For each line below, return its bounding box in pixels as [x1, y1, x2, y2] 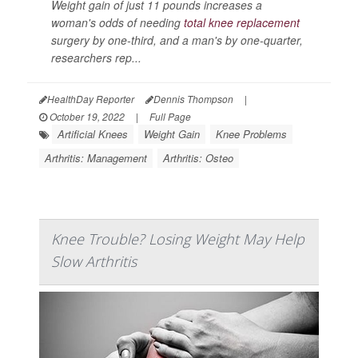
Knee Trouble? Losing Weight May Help [51, 229, 304, 249]
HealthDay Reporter [47, 91, 134, 105]
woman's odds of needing [51, 14, 184, 30]
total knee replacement [184, 14, 300, 30]
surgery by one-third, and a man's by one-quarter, [51, 31, 303, 48]
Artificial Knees [58, 125, 128, 141]
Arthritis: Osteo [163, 149, 233, 165]
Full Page [149, 109, 191, 123]
